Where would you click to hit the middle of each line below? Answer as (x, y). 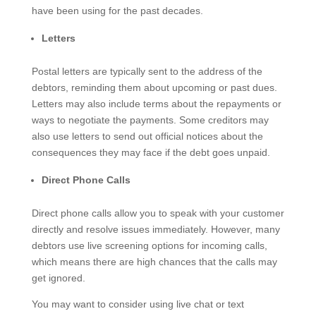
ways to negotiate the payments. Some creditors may (150, 120)
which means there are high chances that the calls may (154, 261)
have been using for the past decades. (117, 10)
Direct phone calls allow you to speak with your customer (158, 213)
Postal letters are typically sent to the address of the (147, 71)
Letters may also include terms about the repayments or (156, 103)
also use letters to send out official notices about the (147, 136)
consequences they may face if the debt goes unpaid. (151, 152)
